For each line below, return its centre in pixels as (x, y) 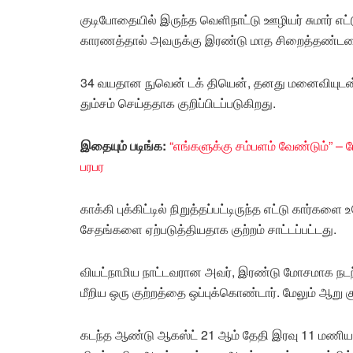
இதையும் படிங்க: (125, 145)
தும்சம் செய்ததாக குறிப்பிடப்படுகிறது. (178, 102)
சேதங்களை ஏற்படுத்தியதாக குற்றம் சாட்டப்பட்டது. (208, 229)
